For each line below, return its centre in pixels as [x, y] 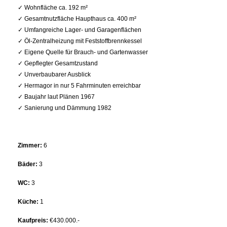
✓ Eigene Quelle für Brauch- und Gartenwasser [83, 52]
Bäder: [28, 164]
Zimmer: [31, 145]
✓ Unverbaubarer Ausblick [54, 74]
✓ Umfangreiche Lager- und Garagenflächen [80, 30]
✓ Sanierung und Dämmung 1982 [65, 108]
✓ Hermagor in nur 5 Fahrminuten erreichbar [79, 86]
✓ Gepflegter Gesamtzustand [58, 63]
